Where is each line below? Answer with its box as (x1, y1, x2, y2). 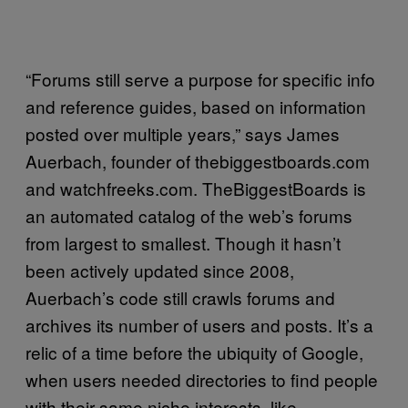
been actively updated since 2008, (25, 258, 294, 282)
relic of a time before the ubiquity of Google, (25, 340, 363, 364)
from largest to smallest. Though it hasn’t (25, 230, 341, 255)
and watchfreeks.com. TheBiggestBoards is (25, 176, 366, 200)
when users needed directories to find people (25, 367, 378, 392)
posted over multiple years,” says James (25, 121, 340, 146)
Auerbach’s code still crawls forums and (25, 285, 335, 310)
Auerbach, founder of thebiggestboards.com (25, 148, 370, 173)
